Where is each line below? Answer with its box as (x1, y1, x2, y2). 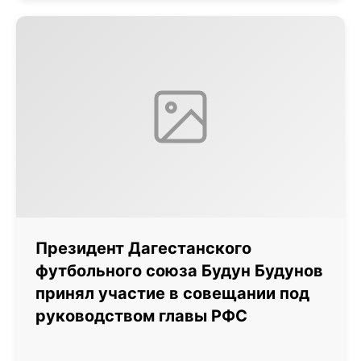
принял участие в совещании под (35, 284, 309, 303)
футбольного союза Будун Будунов (35, 261, 323, 280)
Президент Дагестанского (35, 239, 251, 258)
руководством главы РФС (35, 306, 247, 326)
